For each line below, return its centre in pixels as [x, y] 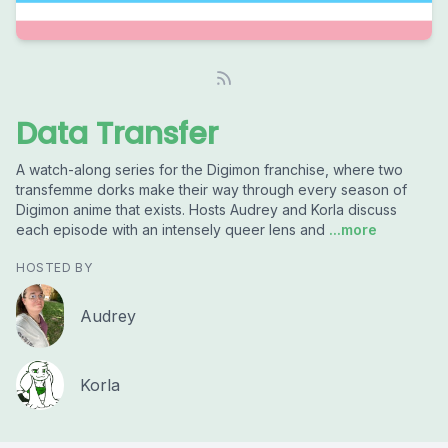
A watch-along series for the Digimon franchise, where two [209, 169]
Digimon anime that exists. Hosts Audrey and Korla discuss [206, 209]
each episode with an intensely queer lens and [170, 229]
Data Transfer [117, 134]
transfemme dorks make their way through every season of [211, 189]
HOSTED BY [54, 267]
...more [351, 229]
